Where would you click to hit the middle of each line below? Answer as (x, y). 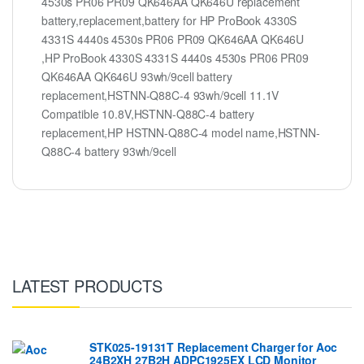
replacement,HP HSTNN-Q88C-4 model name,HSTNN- (181, 133)
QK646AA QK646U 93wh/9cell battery (137, 77)
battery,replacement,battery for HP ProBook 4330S (169, 21)
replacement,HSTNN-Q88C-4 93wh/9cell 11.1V (160, 95)
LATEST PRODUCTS (87, 286)
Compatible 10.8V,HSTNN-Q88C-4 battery (148, 114)
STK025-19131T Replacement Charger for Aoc (214, 347)
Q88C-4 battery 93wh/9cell (109, 152)
